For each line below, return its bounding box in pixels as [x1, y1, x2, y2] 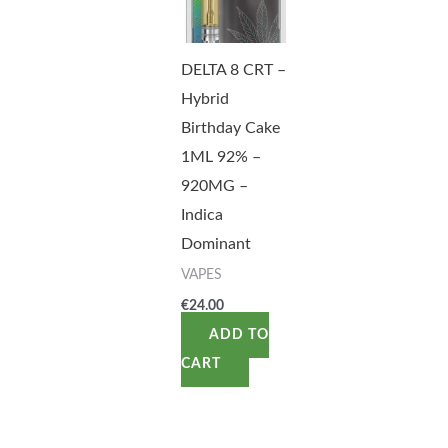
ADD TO [208, 327, 269, 342]
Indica [180, 207, 223, 224]
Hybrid [180, 91, 229, 108]
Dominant [180, 236, 251, 253]
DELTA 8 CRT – [180, 62, 286, 79]
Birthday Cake [180, 120, 280, 137]
